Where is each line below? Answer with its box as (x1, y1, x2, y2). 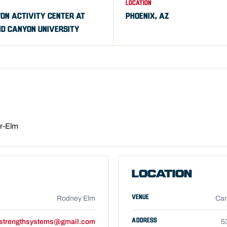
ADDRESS (132, 217, 157, 223)
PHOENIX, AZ (126, 12, 169, 20)
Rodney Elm (57, 195, 95, 202)
